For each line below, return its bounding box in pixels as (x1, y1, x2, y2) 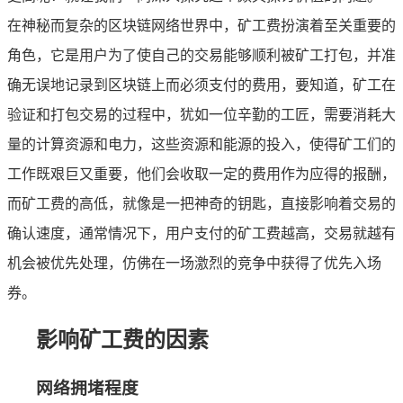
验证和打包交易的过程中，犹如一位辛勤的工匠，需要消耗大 (7, 106, 396, 122)
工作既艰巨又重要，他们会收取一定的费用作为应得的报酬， (7, 166, 396, 182)
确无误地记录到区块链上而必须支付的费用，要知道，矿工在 (7, 76, 396, 93)
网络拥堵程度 (36, 378, 139, 398)
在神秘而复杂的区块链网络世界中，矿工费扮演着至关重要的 (7, 17, 396, 33)
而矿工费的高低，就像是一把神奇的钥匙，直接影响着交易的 (7, 195, 396, 211)
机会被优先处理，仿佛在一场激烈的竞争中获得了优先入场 (7, 255, 381, 271)
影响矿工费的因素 (36, 327, 209, 352)
